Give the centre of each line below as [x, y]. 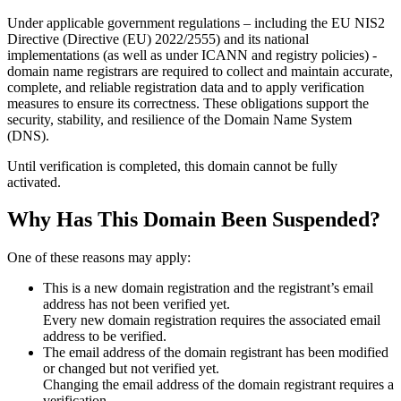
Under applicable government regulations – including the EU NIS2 [196, 22]
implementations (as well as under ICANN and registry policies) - [192, 55]
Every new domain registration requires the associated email [212, 320]
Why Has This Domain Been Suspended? [194, 220]
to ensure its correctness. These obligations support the [214, 103]
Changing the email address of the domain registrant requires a [218, 385]
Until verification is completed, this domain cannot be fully [172, 166]
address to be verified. [105, 337]
